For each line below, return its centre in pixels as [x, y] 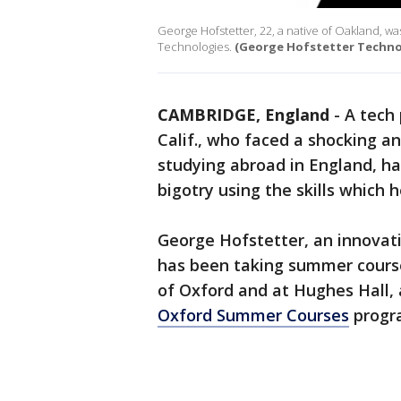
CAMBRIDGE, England [243, 115]
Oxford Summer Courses [253, 316]
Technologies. [195, 47]
